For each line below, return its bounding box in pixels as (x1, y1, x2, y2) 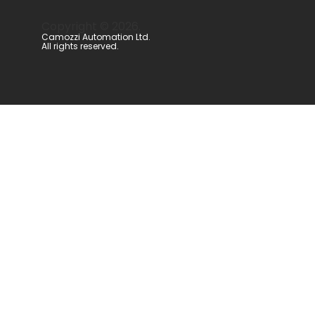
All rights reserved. (41, 39, 120, 52)
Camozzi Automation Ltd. (41, 30, 151, 43)
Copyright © (41, 18, 112, 34)
